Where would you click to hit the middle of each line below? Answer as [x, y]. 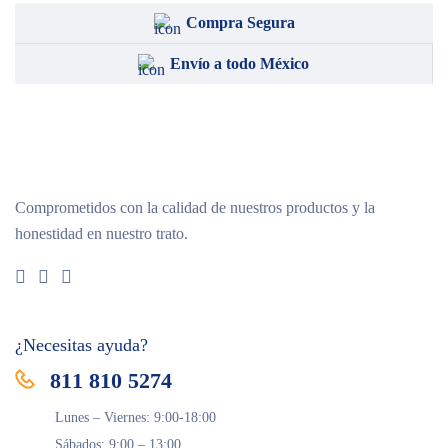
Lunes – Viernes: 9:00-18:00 [135, 417]
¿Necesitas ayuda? [81, 345]
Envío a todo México [239, 63]
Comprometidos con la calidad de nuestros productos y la [195, 207]
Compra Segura [240, 22]
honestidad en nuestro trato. [101, 233]
